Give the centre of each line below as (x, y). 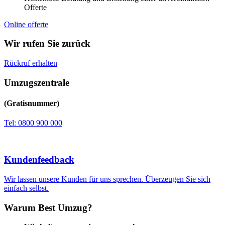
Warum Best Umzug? (48, 207)
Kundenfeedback (39, 160)
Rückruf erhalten (31, 63)
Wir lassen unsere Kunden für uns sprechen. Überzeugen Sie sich (107, 179)
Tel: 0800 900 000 (33, 123)
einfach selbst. (26, 188)
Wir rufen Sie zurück (47, 44)
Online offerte (26, 24)
